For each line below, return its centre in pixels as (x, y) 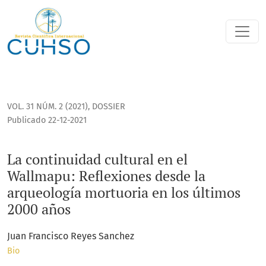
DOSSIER (109, 107)
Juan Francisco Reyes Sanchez (71, 236)
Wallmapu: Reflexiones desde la (106, 176)
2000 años (39, 209)
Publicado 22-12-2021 (47, 121)
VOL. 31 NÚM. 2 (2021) (47, 107)
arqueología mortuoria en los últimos (124, 193)
